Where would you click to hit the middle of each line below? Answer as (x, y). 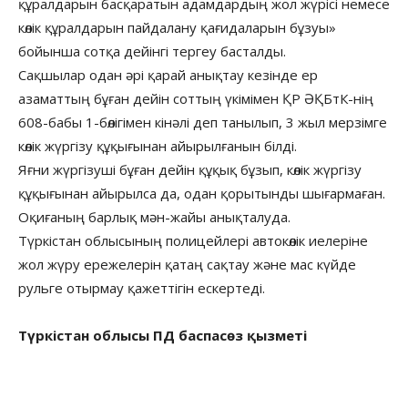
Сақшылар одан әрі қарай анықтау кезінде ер (168, 74)
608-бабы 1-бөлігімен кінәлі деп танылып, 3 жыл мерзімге (203, 122)
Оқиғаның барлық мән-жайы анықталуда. (154, 216)
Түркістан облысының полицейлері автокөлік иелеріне (193, 240)
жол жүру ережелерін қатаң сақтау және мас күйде (187, 264)
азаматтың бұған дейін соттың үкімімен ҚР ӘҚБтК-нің (196, 98)
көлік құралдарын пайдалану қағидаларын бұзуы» (177, 27)
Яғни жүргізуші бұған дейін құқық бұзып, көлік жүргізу (190, 169)
